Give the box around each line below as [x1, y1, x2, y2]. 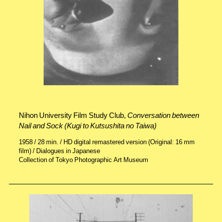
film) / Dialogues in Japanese [18, 146, 100, 156]
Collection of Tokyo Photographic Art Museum [18, 155, 148, 165]
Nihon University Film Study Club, [18, 110, 127, 121]
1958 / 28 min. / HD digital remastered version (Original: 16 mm [18, 137, 195, 147]
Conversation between [127, 110, 199, 121]
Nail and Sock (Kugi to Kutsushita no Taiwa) [18, 120, 157, 131]
